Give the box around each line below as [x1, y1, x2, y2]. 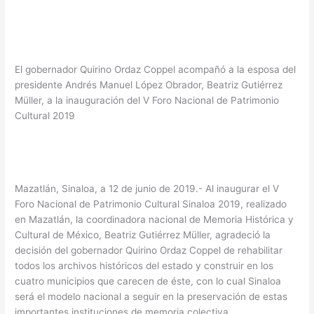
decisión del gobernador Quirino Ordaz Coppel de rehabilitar [15, 245, 283, 257]
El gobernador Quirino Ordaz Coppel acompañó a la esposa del [15, 64, 296, 76]
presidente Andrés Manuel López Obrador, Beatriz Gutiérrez [15, 79, 283, 91]
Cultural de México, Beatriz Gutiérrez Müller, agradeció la [15, 229, 271, 241]
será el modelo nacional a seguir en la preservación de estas [15, 291, 288, 303]
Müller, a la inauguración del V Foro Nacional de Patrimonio [15, 95, 280, 107]
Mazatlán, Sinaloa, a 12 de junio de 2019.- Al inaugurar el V [15, 183, 280, 195]
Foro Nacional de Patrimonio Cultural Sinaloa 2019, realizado [15, 198, 287, 210]
